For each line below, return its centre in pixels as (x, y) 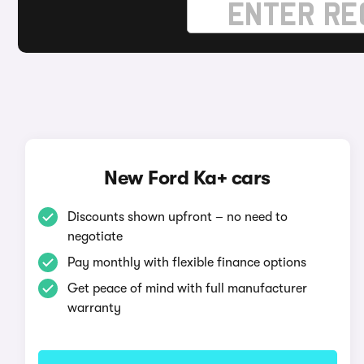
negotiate (95, 236)
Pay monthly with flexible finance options (186, 262)
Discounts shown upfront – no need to (177, 217)
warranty (94, 308)
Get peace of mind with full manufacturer (187, 288)
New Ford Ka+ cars (187, 178)
